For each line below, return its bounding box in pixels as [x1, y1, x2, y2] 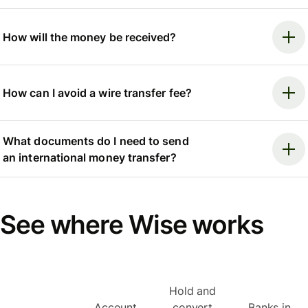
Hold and [169, 284, 216, 298]
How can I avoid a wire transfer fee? [3, 86, 192, 100]
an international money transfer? [3, 150, 177, 164]
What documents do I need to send [3, 133, 189, 148]
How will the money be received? [3, 30, 177, 44]
